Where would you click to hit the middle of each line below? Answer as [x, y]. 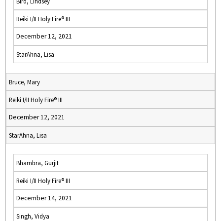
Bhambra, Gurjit [37, 163]
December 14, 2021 [44, 198]
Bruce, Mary [24, 82]
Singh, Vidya [33, 216]
